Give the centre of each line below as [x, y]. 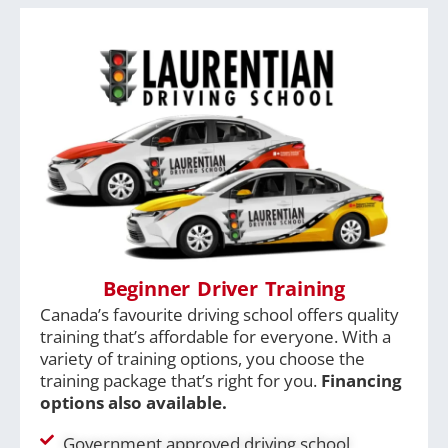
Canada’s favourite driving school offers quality [219, 315]
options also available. [133, 403]
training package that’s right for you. [180, 381]
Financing [361, 381]
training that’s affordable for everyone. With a [215, 337]
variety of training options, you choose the [202, 359]
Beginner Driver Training [224, 289]
